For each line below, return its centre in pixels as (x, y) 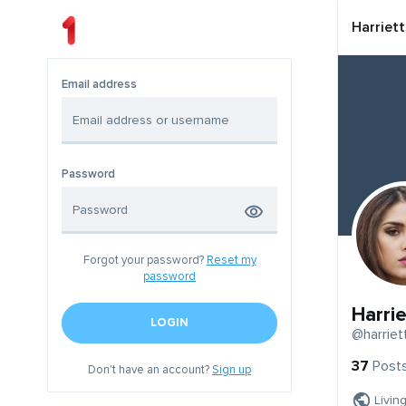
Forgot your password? (145, 261)
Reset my (231, 261)
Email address (99, 85)
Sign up (232, 370)
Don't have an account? (150, 370)
